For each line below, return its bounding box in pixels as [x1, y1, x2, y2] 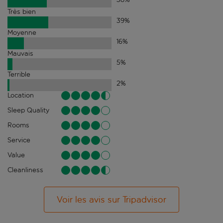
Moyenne [7, 28, 36, 37]
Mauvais [7, 49, 33, 58]
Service [7, 136, 30, 145]
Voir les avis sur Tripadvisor [57, 194, 166, 206]
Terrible [7, 70, 30, 79]
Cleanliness [7, 166, 43, 175]
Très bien [7, 7, 36, 16]
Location [7, 91, 34, 100]
